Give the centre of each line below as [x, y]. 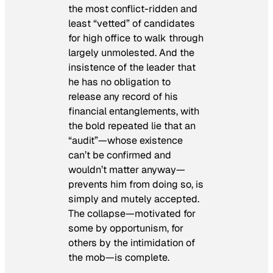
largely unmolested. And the [131, 52]
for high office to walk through [136, 38]
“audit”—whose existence [126, 140]
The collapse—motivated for [132, 213]
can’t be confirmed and [120, 155]
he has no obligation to [119, 82]
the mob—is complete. [119, 257]
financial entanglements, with [134, 111]
